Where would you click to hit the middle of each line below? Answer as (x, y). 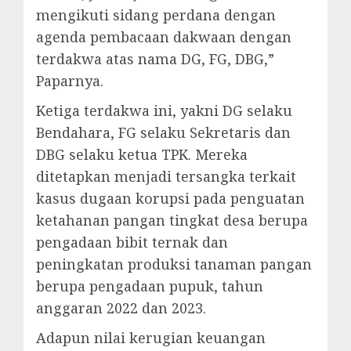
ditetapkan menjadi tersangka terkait (166, 177)
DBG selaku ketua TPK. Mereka (142, 155)
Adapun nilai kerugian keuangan (151, 338)
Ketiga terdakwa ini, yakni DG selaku (164, 111)
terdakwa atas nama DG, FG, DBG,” (155, 59)
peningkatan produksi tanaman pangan (174, 264)
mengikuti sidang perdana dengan (156, 15)
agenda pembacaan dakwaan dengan (164, 37)
